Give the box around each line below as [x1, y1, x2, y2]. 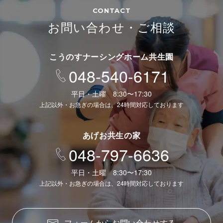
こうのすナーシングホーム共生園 [49, 51, 174, 63]
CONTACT [92, 6, 131, 15]
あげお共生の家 [82, 129, 141, 141]
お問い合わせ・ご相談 [47, 18, 176, 36]
